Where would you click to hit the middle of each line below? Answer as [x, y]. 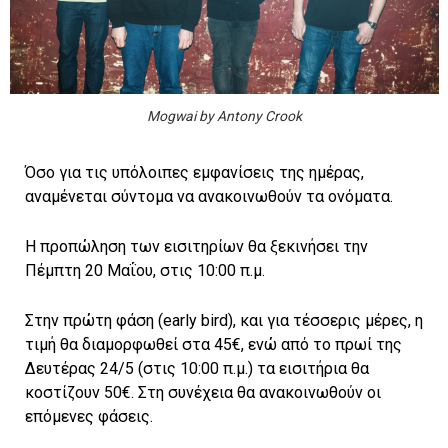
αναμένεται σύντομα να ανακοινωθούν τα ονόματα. [209, 196]
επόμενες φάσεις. [89, 416]
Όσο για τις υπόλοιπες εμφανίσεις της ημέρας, [194, 172]
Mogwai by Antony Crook [224, 115]
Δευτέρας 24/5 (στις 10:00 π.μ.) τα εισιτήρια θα [197, 368]
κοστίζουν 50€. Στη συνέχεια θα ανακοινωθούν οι [203, 392]
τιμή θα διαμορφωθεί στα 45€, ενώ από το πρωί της [213, 344]
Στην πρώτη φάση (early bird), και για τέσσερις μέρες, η [224, 320]
